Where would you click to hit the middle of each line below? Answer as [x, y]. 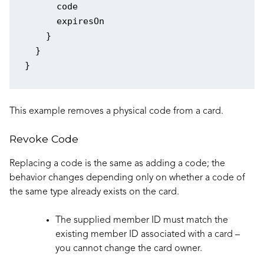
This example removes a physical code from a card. [116, 111]
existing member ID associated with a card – [148, 234]
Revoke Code [44, 138]
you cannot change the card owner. [129, 248]
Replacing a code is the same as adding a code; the [117, 164]
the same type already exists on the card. [94, 192]
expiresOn [64, 22]
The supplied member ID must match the [142, 220]
